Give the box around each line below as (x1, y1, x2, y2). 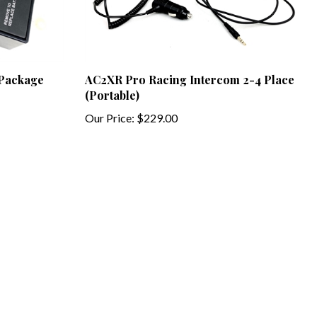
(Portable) (84, 76, 139, 92)
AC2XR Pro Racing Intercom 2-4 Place (84, 61, 294, 76)
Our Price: (84, 100, 134, 114)
